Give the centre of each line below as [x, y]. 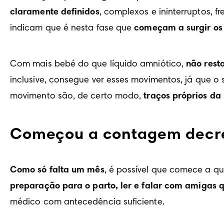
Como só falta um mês [57, 171]
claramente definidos [55, 13]
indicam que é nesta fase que [72, 29]
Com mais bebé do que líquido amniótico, [98, 65]
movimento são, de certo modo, [77, 97]
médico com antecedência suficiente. [87, 203]
